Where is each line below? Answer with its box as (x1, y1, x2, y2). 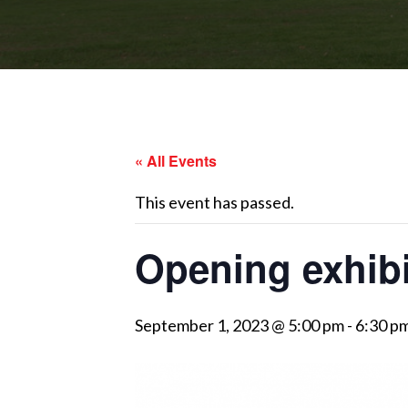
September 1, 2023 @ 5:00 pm (135, 315, 344, 335)
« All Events (135, 150, 217, 171)
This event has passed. (135, 192, 294, 212)
